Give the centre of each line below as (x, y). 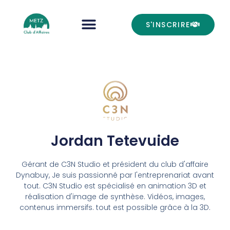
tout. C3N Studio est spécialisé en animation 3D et (115, 186)
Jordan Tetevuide (115, 141)
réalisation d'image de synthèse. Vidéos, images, (115, 197)
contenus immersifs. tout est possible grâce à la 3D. (115, 207)
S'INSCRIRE (168, 25)
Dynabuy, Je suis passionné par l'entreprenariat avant (115, 175)
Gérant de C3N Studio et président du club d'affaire (115, 164)
